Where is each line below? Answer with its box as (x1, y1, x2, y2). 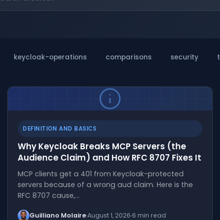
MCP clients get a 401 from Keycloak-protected (18, 169, 184, 179)
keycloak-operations (14, 53, 87, 62)
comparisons (106, 53, 152, 62)
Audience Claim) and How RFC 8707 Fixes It (18, 152, 202, 164)
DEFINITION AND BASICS (23, 125, 97, 133)
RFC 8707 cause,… (18, 191, 80, 200)
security (170, 53, 198, 62)
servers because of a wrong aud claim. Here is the (18, 180, 193, 190)
